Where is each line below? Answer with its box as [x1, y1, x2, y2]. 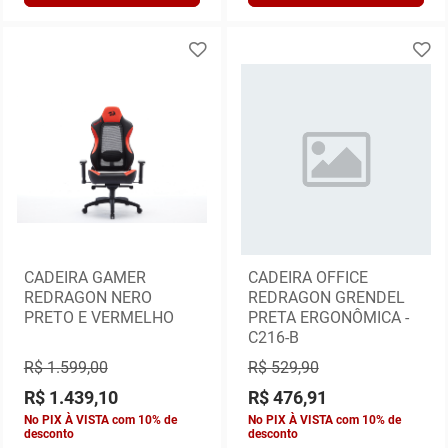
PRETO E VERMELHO [23, 307, 174, 327]
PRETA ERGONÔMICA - [247, 307, 409, 327]
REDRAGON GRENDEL [247, 287, 405, 307]
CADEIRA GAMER [23, 267, 146, 287]
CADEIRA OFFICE [247, 267, 368, 287]
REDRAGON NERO [23, 287, 152, 307]
